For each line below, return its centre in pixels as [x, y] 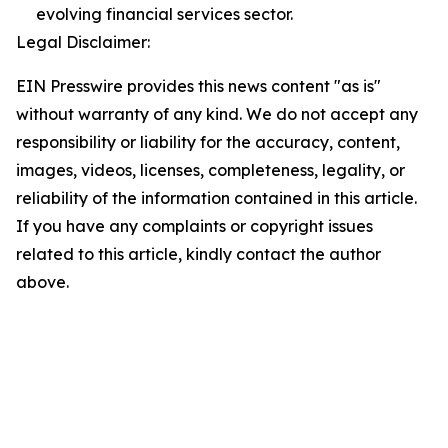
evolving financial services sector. [164, 14]
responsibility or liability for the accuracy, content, [208, 142]
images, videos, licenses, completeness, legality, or [210, 170]
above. [42, 282]
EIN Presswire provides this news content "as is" [198, 86]
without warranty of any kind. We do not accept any [217, 114]
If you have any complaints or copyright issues [194, 226]
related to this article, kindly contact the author [198, 254]
